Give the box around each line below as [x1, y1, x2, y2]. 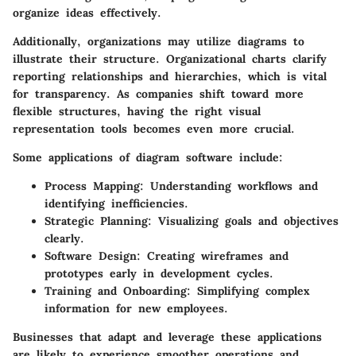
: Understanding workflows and [140, 179, 318, 194]
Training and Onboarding [44, 284, 187, 299]
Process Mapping [44, 179, 140, 194]
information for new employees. [44, 301, 228, 316]
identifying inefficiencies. [44, 196, 188, 211]
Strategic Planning [44, 214, 148, 229]
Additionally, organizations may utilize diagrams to [13, 34, 304, 49]
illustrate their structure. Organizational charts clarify [13, 52, 327, 67]
